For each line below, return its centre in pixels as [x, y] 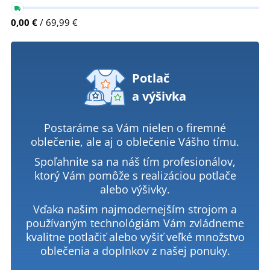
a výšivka [159, 96]
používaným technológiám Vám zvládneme [135, 223]
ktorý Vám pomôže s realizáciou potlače [135, 176]
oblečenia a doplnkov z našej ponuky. [135, 251]
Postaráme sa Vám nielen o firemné [135, 128]
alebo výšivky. [135, 190]
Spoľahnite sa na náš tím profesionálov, [135, 162]
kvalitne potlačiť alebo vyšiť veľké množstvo [135, 237]
